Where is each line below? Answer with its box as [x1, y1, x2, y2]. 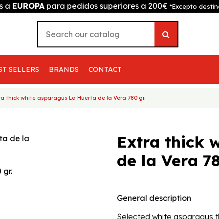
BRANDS [49, 65, 79, 74]
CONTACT [88, 65, 122, 74]
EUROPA [12, 1, 44, 11]
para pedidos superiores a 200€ [44, 1, 170, 11]
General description [117, 193, 191, 203]
